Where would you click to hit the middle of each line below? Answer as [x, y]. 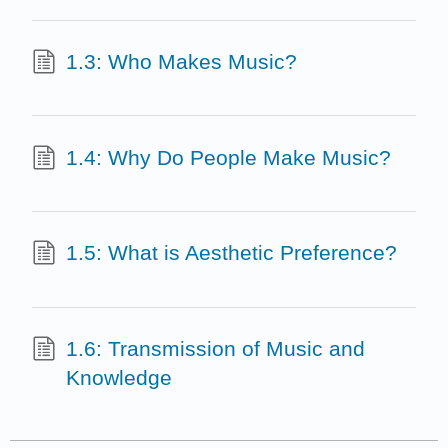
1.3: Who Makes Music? [181, 62]
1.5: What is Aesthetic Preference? [231, 253]
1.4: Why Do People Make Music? [228, 157]
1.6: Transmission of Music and [215, 348]
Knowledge [118, 377]
